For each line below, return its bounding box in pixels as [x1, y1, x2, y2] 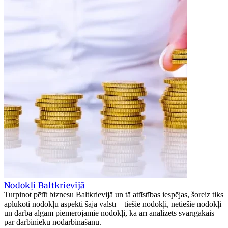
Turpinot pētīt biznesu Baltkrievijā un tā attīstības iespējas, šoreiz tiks [4, 190, 223, 199]
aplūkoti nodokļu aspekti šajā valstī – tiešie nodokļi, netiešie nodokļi [4, 199, 221, 208]
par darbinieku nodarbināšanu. [4, 217, 101, 226]
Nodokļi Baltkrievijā [4, 180, 85, 190]
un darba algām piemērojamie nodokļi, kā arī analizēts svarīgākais [4, 208, 214, 217]
